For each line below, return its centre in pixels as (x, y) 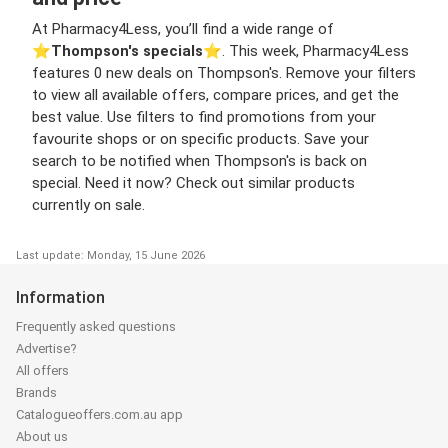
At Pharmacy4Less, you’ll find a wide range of (183, 28)
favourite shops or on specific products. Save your (200, 138)
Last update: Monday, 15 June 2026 (110, 255)
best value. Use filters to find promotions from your (204, 116)
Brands (36, 392)
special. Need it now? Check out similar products (193, 182)
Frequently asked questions (96, 326)
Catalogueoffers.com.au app (99, 414)
